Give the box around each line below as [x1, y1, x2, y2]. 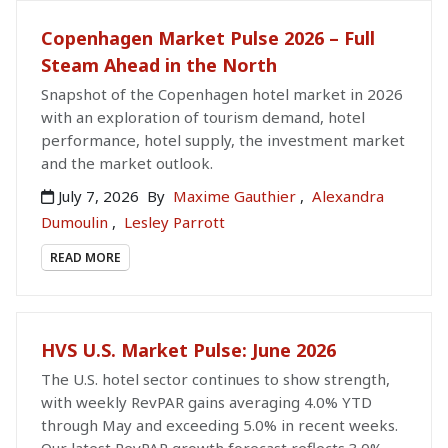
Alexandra [312, 185, 384, 206]
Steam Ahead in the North [41, 52, 277, 77]
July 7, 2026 [54, 185, 143, 206]
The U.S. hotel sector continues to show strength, [41, 368, 390, 389]
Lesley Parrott [124, 211, 225, 232]
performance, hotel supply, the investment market [41, 129, 405, 150]
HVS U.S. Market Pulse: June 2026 [41, 337, 336, 362]
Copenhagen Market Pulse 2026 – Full [41, 25, 375, 50]
